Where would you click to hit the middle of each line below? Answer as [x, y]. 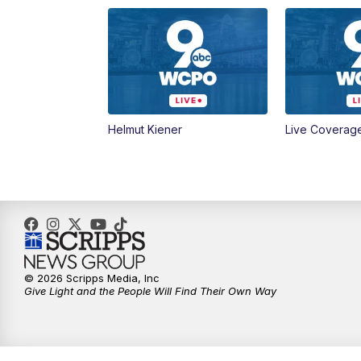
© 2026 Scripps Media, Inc [92, 278]
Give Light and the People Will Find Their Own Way [150, 291]
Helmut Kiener [145, 130]
